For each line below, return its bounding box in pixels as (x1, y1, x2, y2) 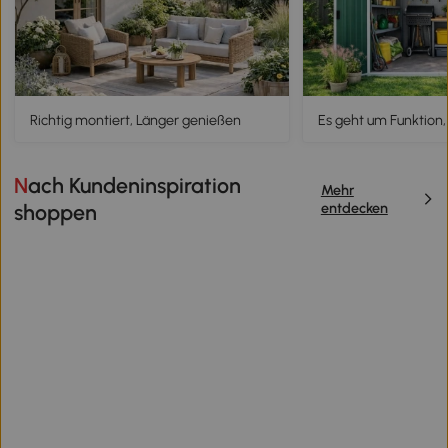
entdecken (320, 198, 388, 217)
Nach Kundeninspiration (14, 172, 29, 198)
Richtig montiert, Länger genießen (29, 110, 241, 129)
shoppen (14, 199, 98, 225)
